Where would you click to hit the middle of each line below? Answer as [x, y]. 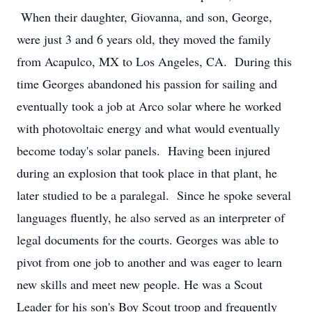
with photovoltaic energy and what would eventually [148, 128]
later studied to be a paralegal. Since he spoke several [154, 195]
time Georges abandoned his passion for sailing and [147, 84]
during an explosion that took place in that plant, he [147, 173]
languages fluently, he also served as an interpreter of [151, 217]
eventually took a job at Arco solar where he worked [149, 106]
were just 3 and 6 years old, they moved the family [144, 39]
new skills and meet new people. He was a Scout [140, 284]
